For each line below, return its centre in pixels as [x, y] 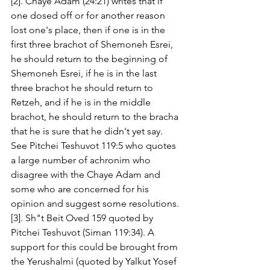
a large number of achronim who [82, 160]
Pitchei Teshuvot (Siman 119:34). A [84, 232]
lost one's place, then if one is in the [89, 30]
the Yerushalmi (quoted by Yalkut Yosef [95, 261]
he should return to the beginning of [90, 59]
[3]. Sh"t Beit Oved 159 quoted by [83, 218]
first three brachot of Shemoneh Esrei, [93, 44]
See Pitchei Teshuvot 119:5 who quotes [95, 146]
